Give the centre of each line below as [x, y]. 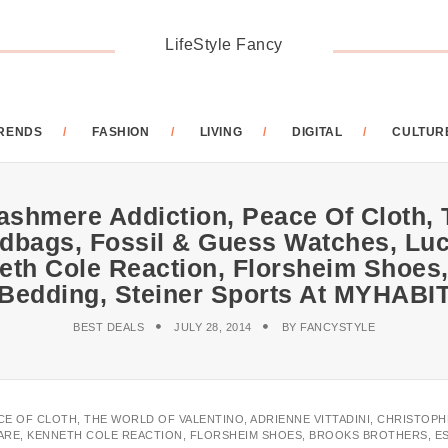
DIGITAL [317, 132]
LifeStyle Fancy [224, 44]
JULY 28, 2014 [213, 327]
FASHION [121, 132]
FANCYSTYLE [337, 327]
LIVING [221, 132]
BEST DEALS [108, 327]
